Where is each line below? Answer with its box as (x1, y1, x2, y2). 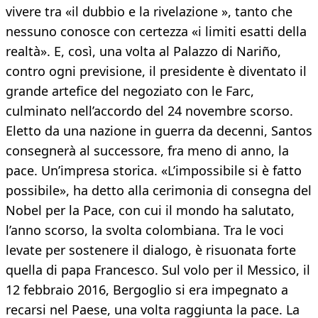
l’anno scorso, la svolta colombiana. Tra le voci (6, 221, 284, 239)
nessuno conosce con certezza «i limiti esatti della (6, 23, 307, 40)
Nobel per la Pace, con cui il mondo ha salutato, (6, 202, 295, 219)
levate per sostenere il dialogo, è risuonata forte (6, 241, 296, 259)
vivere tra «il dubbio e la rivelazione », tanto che (6, 3, 292, 21)
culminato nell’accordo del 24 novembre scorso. (6, 102, 293, 120)
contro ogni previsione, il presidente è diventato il (6, 62, 307, 80)
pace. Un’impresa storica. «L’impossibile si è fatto (6, 162, 302, 180)
